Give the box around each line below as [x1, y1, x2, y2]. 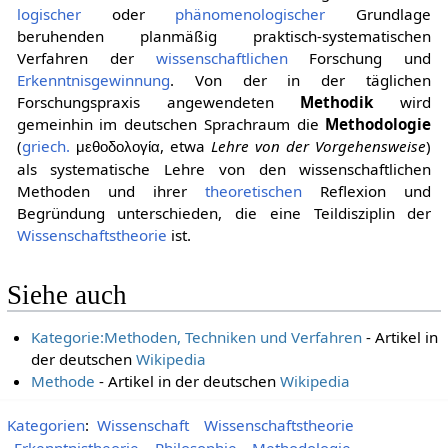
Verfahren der [16, 48, 156, 69]
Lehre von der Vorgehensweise [211, 136, 427, 157]
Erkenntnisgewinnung [16, 70, 170, 91]
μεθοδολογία [75, 138, 160, 156]
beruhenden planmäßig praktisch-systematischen [16, 26, 432, 47]
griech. [21, 136, 70, 157]
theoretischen [205, 181, 303, 202]
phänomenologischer [175, 4, 326, 25]
